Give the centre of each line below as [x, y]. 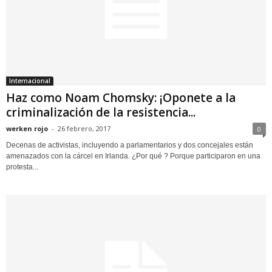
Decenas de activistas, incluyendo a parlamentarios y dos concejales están [130, 145]
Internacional [30, 80]
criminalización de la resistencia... [101, 112]
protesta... [22, 167]
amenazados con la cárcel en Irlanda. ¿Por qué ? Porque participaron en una [133, 156]
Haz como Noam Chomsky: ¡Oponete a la [121, 97]
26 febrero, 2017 [84, 128]
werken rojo [27, 128]
